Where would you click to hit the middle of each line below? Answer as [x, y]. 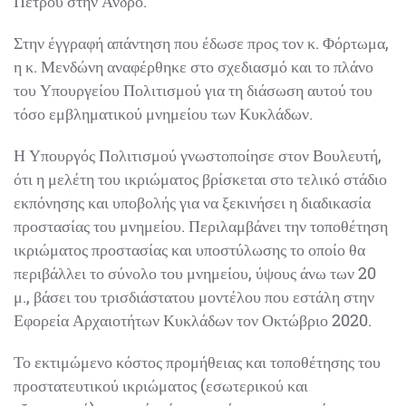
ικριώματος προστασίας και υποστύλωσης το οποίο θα [189, 249]
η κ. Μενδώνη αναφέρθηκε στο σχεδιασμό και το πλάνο [193, 66]
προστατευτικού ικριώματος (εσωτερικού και [161, 385]
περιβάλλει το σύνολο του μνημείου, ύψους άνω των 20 [195, 272]
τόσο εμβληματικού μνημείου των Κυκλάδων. [163, 113]
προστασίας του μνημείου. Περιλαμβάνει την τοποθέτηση [201, 225]
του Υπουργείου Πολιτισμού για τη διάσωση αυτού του [193, 89]
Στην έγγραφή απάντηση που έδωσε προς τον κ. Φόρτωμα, [201, 42]
